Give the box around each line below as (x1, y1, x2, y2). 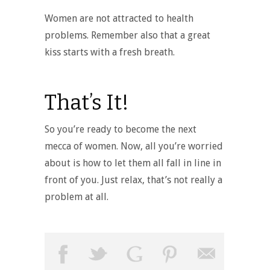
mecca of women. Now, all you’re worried (45, 140, 223, 152)
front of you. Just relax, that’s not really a (45, 174, 222, 186)
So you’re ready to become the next (45, 123, 196, 135)
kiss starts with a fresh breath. (45, 46, 175, 58)
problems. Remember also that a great (45, 29, 210, 41)
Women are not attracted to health (45, 12, 193, 24)
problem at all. (45, 190, 108, 202)
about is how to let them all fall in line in (45, 157, 221, 169)
